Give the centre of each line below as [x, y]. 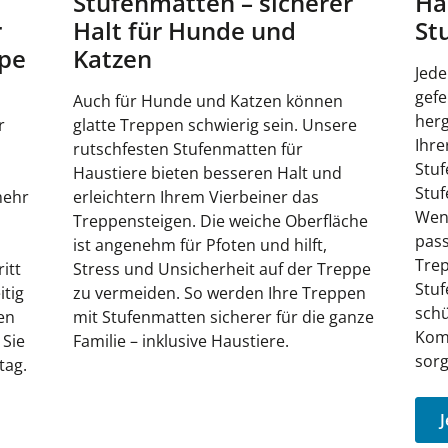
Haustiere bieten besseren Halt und [208, 172]
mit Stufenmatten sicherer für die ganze [224, 316]
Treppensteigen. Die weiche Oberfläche [221, 220]
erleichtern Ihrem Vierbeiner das [196, 196]
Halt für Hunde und [185, 30]
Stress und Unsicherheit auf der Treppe [222, 268]
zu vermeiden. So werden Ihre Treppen [220, 292]
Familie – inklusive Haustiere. [181, 340]
